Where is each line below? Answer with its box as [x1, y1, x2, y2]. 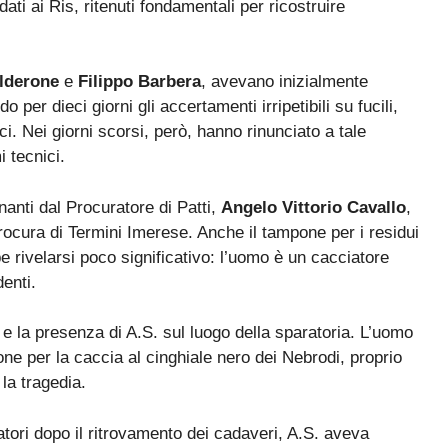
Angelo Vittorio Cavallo [221, 197, 406, 217]
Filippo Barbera [78, 72, 201, 92]
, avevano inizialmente [201, 72, 368, 92]
